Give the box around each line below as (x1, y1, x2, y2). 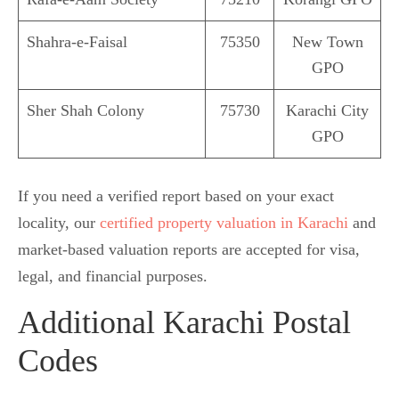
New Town (291, 32, 363, 51)
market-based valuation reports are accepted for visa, (18, 240, 360, 258)
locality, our (18, 213, 100, 232)
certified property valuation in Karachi (100, 213, 348, 232)
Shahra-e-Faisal (27, 32, 127, 51)
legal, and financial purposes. (18, 266, 208, 285)
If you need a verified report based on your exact (18, 186, 334, 205)
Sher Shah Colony (27, 101, 144, 119)
